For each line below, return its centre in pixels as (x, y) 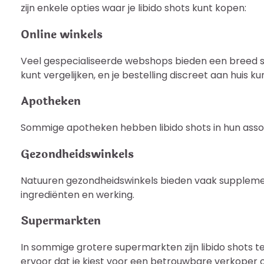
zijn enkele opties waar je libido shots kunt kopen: (133, 8)
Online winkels (62, 34)
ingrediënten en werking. (77, 194)
